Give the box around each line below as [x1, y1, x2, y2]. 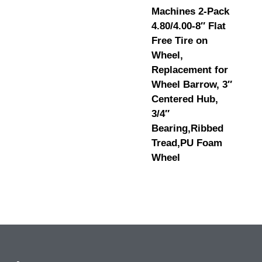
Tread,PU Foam [151, 137, 222, 149]
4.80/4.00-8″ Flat [151, 20, 226, 32]
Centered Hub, [151, 93, 218, 105]
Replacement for [151, 64, 228, 75]
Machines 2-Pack [151, 5, 229, 17]
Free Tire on [151, 35, 208, 46]
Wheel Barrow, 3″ [151, 78, 232, 90]
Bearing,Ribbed [151, 122, 223, 134]
